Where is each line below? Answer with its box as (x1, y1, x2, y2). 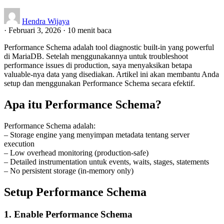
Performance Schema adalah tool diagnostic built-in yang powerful (4, 42, 214, 51)
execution (4, 139, 34, 148)
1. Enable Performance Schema (4, 208, 132, 219)
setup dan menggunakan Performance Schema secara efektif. (4, 78, 195, 87)
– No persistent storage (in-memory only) (4, 166, 133, 175)
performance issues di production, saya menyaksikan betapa (4, 60, 192, 69)
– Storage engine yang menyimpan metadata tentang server (4, 130, 189, 139)
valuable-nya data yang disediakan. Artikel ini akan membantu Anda (4, 69, 219, 78)
